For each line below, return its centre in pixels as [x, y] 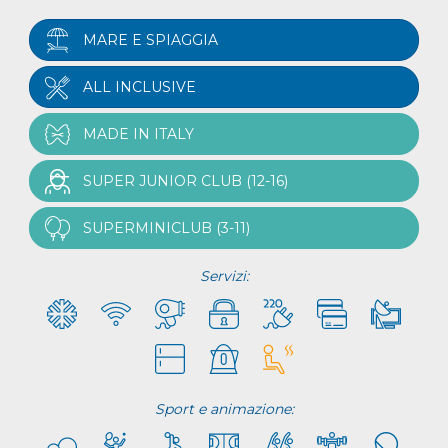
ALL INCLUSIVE [139, 86]
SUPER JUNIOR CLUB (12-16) [185, 180]
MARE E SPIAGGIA [150, 39]
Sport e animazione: [224, 408]
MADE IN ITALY [138, 133]
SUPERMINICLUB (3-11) [166, 227]
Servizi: [224, 275]
